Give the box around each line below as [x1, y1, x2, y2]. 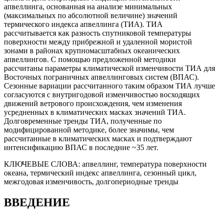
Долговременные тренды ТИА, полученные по [4, 117, 162, 126]
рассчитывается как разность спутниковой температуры [4, 29, 191, 38]
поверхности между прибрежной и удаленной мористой [4, 38, 192, 46]
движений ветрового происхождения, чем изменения [4, 99, 182, 108]
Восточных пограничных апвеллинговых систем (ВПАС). [4, 73, 199, 82]
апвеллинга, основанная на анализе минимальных [4, 2, 172, 11]
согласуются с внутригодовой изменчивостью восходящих [4, 90, 200, 99]
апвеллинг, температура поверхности [82, 160, 207, 169]
